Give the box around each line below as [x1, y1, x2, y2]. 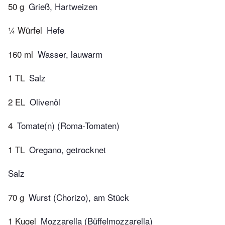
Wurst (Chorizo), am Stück [29, 190, 129, 203]
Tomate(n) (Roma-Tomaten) [17, 119, 120, 132]
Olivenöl [30, 95, 60, 108]
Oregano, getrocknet [29, 143, 106, 156]
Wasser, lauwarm [38, 47, 102, 60]
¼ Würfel [8, 24, 42, 37]
